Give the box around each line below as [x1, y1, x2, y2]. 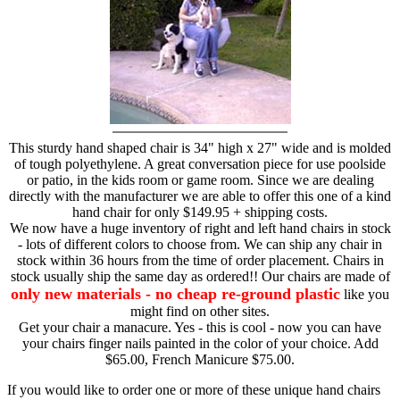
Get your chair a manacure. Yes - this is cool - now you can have [19, 319, 381, 335]
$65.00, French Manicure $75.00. [105, 351, 295, 367]
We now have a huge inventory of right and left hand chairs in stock [9, 220, 391, 236]
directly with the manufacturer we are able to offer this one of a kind [9, 187, 391, 204]
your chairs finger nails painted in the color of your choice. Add [21, 335, 379, 351]
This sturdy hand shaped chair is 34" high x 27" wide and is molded [9, 139, 391, 155]
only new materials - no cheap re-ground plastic [11, 284, 340, 303]
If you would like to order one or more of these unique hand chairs [7, 381, 380, 397]
